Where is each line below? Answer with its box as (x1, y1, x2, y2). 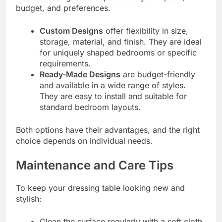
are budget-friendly (120, 69, 195, 79)
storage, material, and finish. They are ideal (40, 36, 202, 47)
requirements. (40, 58, 91, 68)
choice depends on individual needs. (16, 135, 153, 146)
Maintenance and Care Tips (16, 158, 173, 172)
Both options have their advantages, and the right (16, 124, 200, 135)
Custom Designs (40, 25, 103, 36)
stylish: (16, 193, 42, 204)
